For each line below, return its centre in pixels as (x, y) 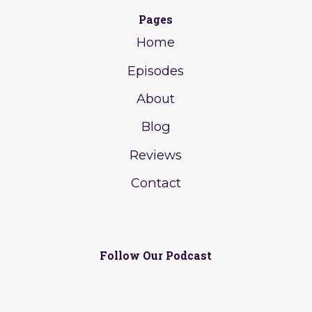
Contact (156, 183)
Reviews (156, 155)
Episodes (156, 70)
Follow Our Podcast (156, 255)
